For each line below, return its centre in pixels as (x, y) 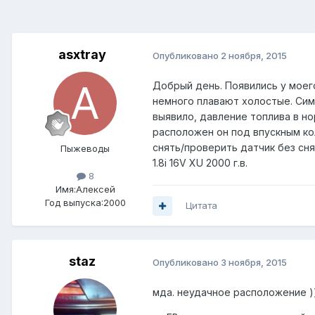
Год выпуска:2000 (85, 203)
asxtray (82, 55)
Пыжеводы (85, 149)
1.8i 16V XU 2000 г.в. (200, 163)
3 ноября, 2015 (254, 262)
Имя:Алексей (85, 189)
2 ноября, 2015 (254, 55)
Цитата (201, 206)
